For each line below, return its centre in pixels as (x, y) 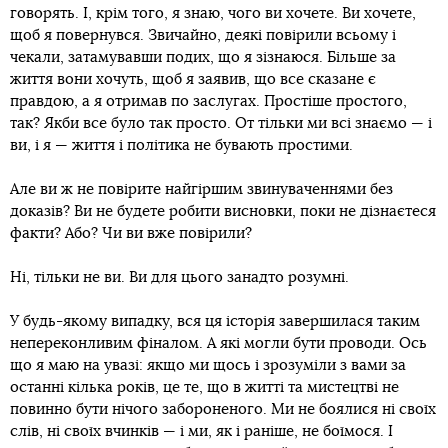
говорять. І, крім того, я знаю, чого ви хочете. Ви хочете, (213, 13)
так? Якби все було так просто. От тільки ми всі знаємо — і (221, 123)
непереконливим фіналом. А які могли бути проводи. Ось (218, 343)
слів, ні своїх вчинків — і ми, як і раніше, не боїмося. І (201, 431)
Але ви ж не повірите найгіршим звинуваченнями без (201, 189)
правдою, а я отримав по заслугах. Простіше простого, (208, 101)
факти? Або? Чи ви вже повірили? (131, 233)
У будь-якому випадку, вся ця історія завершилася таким (215, 321)
